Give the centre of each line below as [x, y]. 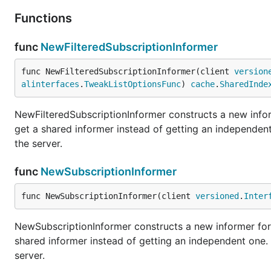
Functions [45, 18]
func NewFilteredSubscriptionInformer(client [128, 71]
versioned [217, 196]
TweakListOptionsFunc [132, 84]
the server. [38, 143]
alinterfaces [50, 84]
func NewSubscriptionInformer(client [108, 196]
